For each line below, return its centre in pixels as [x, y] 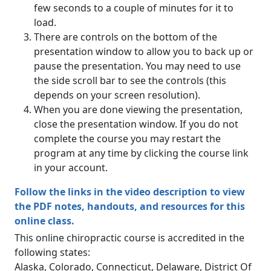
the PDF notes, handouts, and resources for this [130, 206]
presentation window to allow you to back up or [144, 51]
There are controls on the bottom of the [126, 37]
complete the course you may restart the [127, 138]
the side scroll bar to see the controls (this [130, 80]
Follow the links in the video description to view [130, 191]
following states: [52, 252]
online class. [44, 220]
